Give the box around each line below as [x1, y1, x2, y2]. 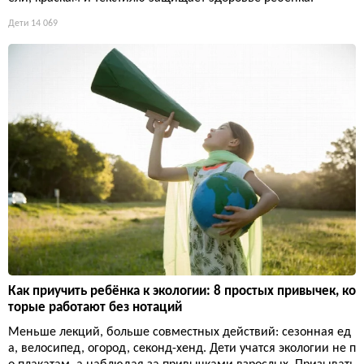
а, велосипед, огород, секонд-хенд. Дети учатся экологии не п [8, 341, 356, 355]
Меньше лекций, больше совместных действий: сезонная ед [8, 325, 351, 339]
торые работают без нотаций [8, 300, 182, 314]
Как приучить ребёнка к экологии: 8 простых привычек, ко [8, 284, 356, 298]
